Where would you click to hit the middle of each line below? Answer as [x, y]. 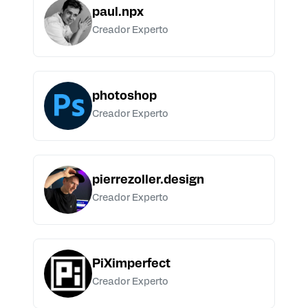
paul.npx [118, 13]
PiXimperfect [131, 265]
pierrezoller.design [148, 181]
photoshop [124, 97]
